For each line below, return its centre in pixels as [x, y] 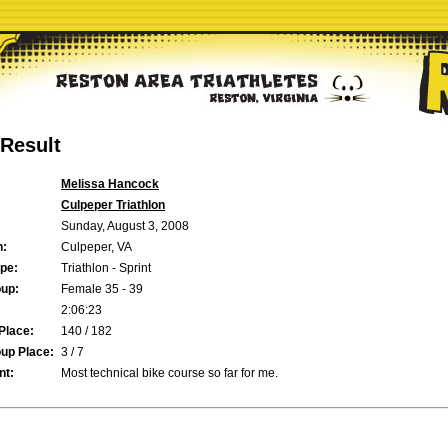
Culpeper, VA [96, 247]
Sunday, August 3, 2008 [125, 226]
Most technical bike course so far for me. [169, 373]
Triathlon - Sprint [106, 268]
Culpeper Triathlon [113, 205]
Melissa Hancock [110, 184]
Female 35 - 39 [102, 289]
